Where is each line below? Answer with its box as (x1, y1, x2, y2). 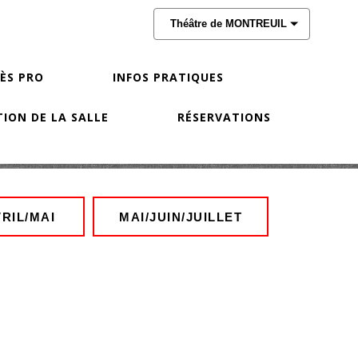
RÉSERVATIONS (177, 109, 271, 125)
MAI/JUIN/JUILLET (119, 209, 242, 224)
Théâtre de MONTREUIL (170, 18, 287, 30)
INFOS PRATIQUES (113, 70, 224, 85)
